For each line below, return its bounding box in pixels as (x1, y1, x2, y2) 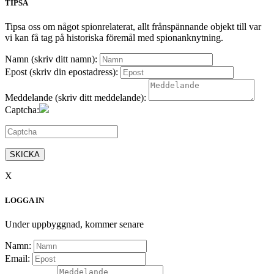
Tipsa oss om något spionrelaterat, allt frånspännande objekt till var (5, 21, 261, 32)
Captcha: (5, 105, 39, 116)
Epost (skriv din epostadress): (5, 67, 118, 78)
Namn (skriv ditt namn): (5, 54, 97, 65)
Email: (5, 253, 30, 264)
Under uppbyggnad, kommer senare (5, 218, 144, 229)
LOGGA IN (5, 195, 44, 205)
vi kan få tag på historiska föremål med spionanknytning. (5, 32, 223, 43)
